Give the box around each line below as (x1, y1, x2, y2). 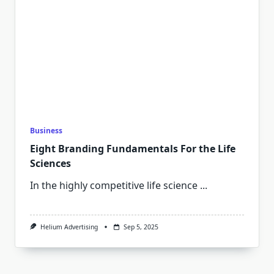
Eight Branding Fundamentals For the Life (30, 142, 235, 155)
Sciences (30, 157, 71, 170)
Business (30, 125, 62, 136)
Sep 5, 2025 (123, 223, 158, 231)
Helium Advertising (40, 223, 98, 231)
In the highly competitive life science (30, 179, 198, 192)
